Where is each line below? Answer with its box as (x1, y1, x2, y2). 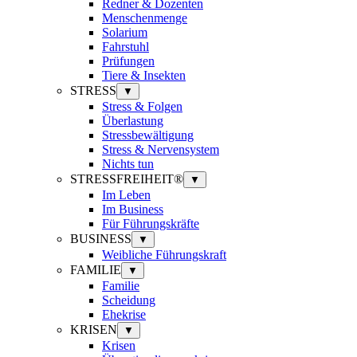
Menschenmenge (102, 10, 187, 25)
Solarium (102, 25, 147, 39)
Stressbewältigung (102, 127, 194, 142)
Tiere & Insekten (102, 68, 186, 82)
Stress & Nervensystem (102, 142, 219, 156)
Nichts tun (102, 156, 154, 171)
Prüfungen (102, 53, 155, 68)
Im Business (102, 202, 163, 216)
